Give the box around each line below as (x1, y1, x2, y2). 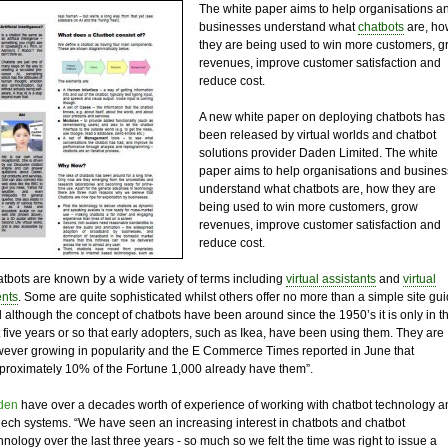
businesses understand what (198, 20, 358, 34)
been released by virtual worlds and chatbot (198, 128, 436, 142)
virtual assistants (285, 272, 376, 286)
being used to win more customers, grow (198, 200, 418, 214)
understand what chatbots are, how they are (198, 182, 436, 196)
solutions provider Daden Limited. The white (198, 146, 438, 160)
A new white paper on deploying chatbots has (198, 110, 445, 124)
